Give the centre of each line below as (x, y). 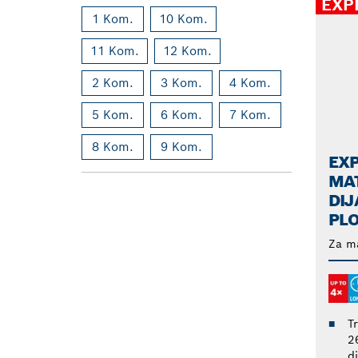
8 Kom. (113, 147)
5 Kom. (113, 115)
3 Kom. (181, 83)
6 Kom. (181, 115)
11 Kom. (115, 51)
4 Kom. (250, 83)
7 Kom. (250, 115)
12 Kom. (187, 51)
